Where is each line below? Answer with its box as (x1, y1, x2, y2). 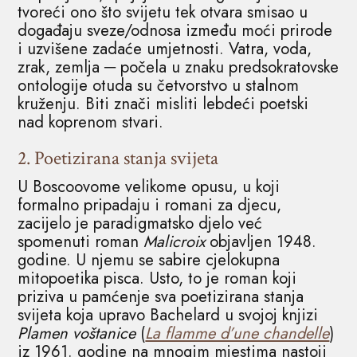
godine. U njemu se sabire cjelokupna (18, 248, 280, 272)
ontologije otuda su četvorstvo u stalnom (18, 73, 300, 97)
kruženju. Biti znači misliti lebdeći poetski (18, 92, 309, 116)
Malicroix (143, 229, 210, 253)
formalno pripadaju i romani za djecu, (18, 193, 282, 217)
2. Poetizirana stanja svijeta (18, 146, 219, 171)
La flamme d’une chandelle (145, 321, 330, 345)
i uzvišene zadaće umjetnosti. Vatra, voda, (18, 37, 312, 61)
